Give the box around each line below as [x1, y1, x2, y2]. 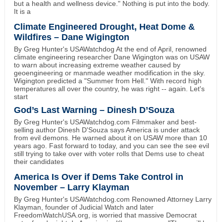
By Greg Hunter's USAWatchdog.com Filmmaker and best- [13, 117, 197, 126]
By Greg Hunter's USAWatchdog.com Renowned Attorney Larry [13, 195, 212, 203]
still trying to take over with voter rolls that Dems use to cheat [13, 149, 204, 158]
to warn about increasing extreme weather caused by [13, 60, 180, 69]
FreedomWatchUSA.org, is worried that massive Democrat [13, 211, 197, 219]
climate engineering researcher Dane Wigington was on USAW [13, 53, 210, 61]
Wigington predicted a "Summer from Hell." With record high [13, 76, 202, 85]
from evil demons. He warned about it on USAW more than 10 [13, 133, 207, 142]
